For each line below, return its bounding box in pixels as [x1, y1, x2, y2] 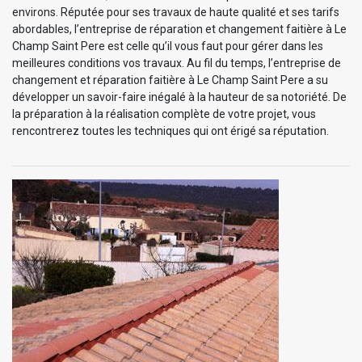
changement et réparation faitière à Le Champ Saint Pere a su [12, 73, 328, 86]
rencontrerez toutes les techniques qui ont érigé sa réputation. [12, 124, 329, 137]
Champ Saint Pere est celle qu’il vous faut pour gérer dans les [12, 39, 323, 53]
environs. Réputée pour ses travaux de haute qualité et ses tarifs [12, 5, 339, 19]
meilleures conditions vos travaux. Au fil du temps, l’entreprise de [12, 56, 341, 69]
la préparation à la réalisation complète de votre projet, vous [12, 107, 316, 120]
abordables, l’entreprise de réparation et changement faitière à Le [12, 22, 347, 36]
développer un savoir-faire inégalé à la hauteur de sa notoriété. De [12, 90, 347, 103]
